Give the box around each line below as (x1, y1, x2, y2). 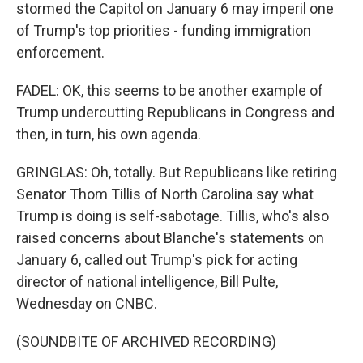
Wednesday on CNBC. (16, 295, 157, 312)
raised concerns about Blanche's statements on (16, 229, 324, 246)
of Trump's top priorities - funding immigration (16, 22, 311, 39)
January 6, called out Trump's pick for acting (16, 251, 297, 268)
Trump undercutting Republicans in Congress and (16, 104, 335, 121)
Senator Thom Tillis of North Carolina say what (16, 186, 314, 203)
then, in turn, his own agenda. (16, 126, 201, 143)
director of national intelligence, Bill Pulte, (16, 273, 278, 290)
